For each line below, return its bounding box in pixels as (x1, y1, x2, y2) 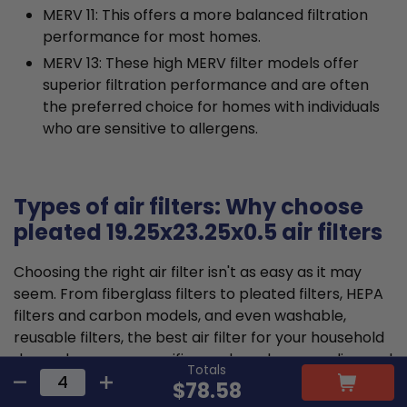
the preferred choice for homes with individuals (43, 96, 380, 118)
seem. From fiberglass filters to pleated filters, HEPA (14, 283, 383, 305)
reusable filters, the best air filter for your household (14, 327, 384, 349)
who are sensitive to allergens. (43, 118, 258, 140)
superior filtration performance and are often (43, 74, 369, 96)
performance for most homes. (43, 26, 261, 48)
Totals (187, 360, 227, 379)
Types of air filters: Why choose (14, 192, 363, 223)
